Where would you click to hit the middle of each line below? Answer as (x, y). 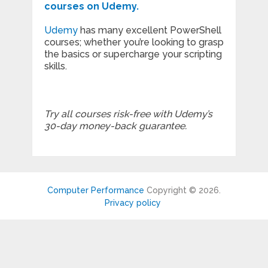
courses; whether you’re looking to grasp (134, 42)
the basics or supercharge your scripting (133, 54)
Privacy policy (134, 203)
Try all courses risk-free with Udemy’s (128, 114)
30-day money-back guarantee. (115, 126)
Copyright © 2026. (182, 191)
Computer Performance (95, 191)
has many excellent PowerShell (149, 31)
